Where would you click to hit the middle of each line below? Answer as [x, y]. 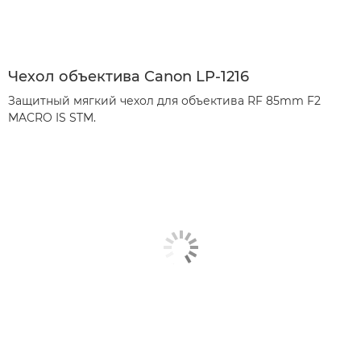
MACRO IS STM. [52, 118]
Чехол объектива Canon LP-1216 [129, 77]
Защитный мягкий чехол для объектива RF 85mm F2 [164, 101]
